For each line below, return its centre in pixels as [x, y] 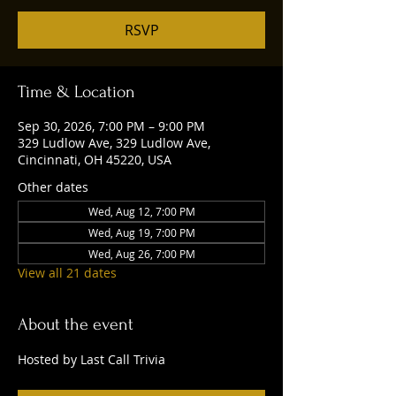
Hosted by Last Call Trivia [93, 359]
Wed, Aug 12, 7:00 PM [141, 211]
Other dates [53, 187]
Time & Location [76, 92]
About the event [76, 324]
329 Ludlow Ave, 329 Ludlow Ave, [114, 143]
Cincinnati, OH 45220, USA [95, 160]
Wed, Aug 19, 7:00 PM [141, 232]
